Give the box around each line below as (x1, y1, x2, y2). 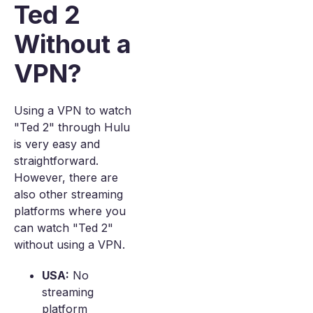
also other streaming (14, 187, 123, 201)
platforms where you (14, 204, 126, 218)
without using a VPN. (14, 238, 125, 252)
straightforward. (14, 154, 99, 168)
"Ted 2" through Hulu (14, 120, 130, 134)
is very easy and (14, 137, 100, 151)
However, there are (14, 170, 118, 184)
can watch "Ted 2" (14, 221, 113, 235)
